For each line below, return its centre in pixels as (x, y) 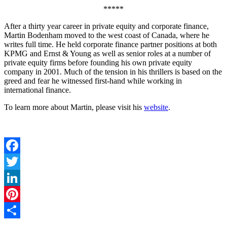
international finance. (37, 90)
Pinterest (18, 210)
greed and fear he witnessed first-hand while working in (93, 81)
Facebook (20, 161)
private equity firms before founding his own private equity (98, 62)
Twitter (15, 177)
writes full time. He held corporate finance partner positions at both (110, 44)
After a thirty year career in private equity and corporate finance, (106, 26)
